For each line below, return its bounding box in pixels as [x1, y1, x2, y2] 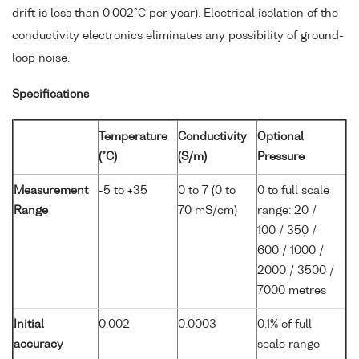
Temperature [99, 131, 167, 143]
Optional [257, 131, 304, 143]
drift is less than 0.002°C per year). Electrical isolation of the [12, 8, 338, 20]
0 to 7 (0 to [178, 184, 236, 196]
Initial [14, 318, 44, 330]
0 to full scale [257, 184, 329, 196]
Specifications [12, 89, 89, 101]
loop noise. [12, 53, 70, 65]
